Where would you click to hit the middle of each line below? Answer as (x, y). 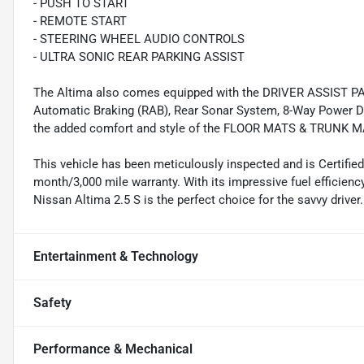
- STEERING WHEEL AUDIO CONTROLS (139, 39)
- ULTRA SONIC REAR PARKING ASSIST (139, 57)
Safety (52, 303)
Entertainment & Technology (116, 257)
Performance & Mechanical (113, 349)
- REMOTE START (80, 22)
